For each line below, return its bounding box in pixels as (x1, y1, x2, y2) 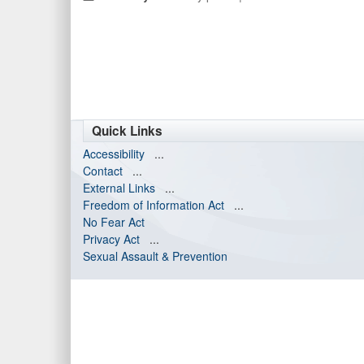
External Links (83, 180, 155, 196)
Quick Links (92, 122, 162, 140)
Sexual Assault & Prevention (83, 248, 227, 264)
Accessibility (83, 145, 145, 162)
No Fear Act (83, 214, 145, 230)
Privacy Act (83, 231, 140, 247)
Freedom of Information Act (83, 197, 224, 213)
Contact (83, 162, 123, 179)
